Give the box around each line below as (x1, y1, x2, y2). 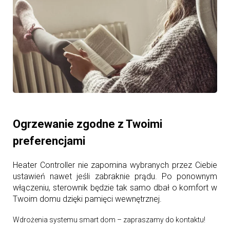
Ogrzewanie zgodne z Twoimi (13, 118, 162, 131)
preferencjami (13, 135, 85, 148)
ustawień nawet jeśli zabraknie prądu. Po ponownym (13, 171, 217, 182)
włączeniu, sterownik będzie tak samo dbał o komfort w (13, 183, 217, 193)
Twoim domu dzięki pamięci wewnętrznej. (13, 194, 162, 204)
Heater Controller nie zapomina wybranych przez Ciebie (13, 160, 217, 170)
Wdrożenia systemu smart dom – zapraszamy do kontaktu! (13, 216, 205, 224)
